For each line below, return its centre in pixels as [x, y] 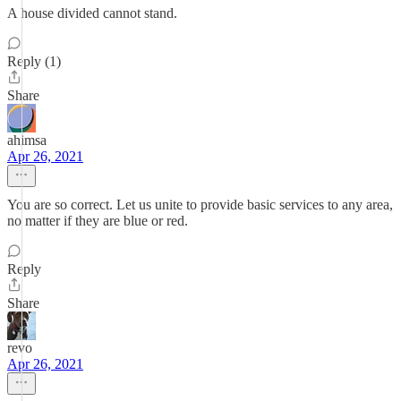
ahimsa [27, 140]
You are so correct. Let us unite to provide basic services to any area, [200, 205]
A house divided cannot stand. [92, 13]
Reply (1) [34, 61]
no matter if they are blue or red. [98, 221]
